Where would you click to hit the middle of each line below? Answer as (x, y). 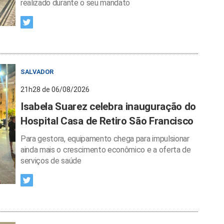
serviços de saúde (51, 161)
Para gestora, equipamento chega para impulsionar (105, 139)
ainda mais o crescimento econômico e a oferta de (106, 150)
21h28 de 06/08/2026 (55, 89)
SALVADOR (37, 72)
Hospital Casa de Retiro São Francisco (107, 121)
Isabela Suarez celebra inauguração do (108, 106)
